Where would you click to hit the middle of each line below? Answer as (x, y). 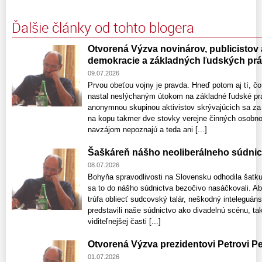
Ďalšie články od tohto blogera (103, 27)
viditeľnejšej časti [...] (124, 221)
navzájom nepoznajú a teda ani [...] (147, 129)
